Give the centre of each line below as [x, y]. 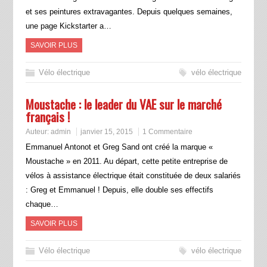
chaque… [42, 204]
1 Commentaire [167, 132]
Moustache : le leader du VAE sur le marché [123, 104]
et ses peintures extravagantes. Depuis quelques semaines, [129, 12]
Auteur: [38, 132]
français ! [47, 117]
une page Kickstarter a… [68, 26]
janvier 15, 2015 [106, 132]
